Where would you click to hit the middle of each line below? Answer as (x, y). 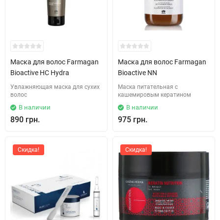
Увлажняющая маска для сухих (55, 87)
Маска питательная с (148, 87)
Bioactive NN (137, 73)
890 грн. (25, 120)
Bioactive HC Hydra (40, 73)
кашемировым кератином (154, 95)
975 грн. (133, 120)
